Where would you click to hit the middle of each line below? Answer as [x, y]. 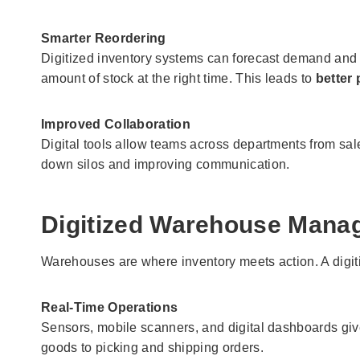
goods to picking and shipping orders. [152, 347]
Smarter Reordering [104, 38]
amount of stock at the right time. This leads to [178, 78]
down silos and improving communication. [166, 164]
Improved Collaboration [116, 124]
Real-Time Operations [110, 307]
